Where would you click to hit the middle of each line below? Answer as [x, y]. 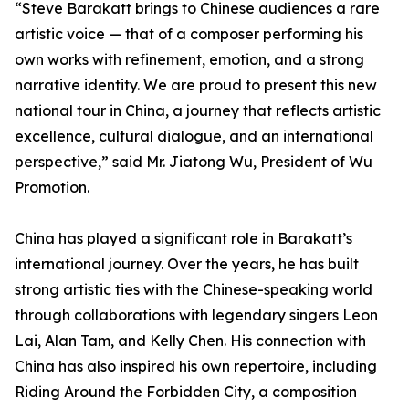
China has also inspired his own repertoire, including [196, 367]
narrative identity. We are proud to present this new [196, 85]
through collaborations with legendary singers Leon [196, 315]
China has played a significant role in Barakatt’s [184, 239]
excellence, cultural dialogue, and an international [194, 136]
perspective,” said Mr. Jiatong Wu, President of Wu [194, 162]
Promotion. [52, 188]
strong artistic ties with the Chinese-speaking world [194, 290]
